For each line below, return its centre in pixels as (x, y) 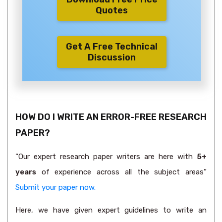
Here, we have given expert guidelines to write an (111, 210)
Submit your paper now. (55, 187)
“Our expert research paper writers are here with (106, 157)
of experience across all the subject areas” (121, 172)
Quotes (112, 10)
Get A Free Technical (112, 47)
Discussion (112, 57)
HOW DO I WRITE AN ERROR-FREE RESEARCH (111, 117)
